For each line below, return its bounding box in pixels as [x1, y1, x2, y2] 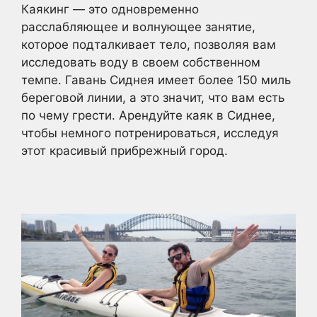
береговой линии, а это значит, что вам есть [21, 90, 284, 105]
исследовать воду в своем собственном [21, 54, 260, 69]
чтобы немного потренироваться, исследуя [21, 125, 279, 140]
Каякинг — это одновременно [21, 1, 199, 16]
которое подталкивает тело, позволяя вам [21, 37, 276, 52]
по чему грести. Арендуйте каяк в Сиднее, [21, 108, 275, 122]
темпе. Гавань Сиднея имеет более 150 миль [21, 72, 291, 87]
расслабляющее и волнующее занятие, [21, 19, 255, 34]
